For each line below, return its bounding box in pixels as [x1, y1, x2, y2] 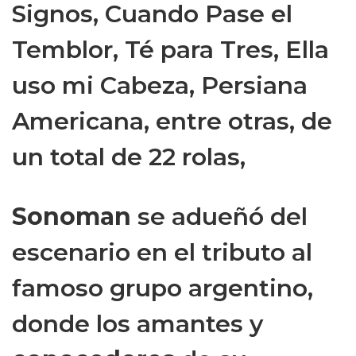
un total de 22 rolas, [12, 142, 246, 172]
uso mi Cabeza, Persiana [12, 71, 308, 101]
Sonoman [12, 202, 137, 232]
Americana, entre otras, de [12, 106, 332, 137]
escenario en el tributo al [12, 238, 312, 268]
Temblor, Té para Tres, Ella [12, 35, 329, 65]
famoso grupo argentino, [12, 273, 313, 304]
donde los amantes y [12, 309, 263, 339]
